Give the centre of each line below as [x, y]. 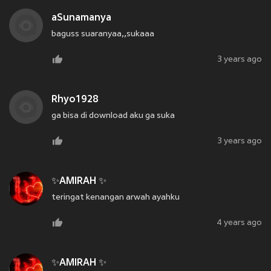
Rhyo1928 [75, 100]
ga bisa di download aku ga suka [113, 116]
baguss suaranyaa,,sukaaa [103, 34]
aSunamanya [81, 18]
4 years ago [239, 223]
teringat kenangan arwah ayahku [116, 198]
